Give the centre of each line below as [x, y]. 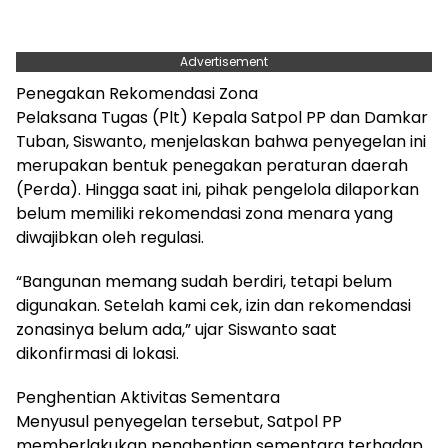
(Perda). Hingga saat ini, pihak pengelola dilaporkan [217, 189]
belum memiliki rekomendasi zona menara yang [204, 213]
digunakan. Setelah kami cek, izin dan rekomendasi [213, 305]
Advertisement [224, 61]
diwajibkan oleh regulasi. [110, 237]
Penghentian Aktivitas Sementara [148, 397]
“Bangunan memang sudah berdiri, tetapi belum [204, 281]
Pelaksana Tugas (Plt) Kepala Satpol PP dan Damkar [222, 117]
